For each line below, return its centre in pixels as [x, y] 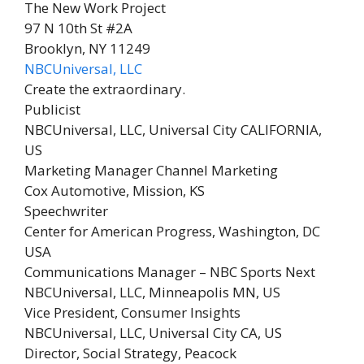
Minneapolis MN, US [214, 292]
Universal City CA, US [215, 333]
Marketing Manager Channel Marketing [151, 170]
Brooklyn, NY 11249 [87, 48]
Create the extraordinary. [105, 89]
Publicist [52, 109]
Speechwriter [66, 211]
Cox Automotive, [78, 191]
